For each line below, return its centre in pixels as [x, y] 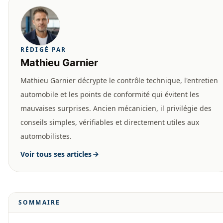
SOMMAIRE [40, 203]
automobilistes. [46, 136]
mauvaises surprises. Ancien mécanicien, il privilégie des [116, 109]
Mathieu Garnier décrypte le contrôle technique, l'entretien [119, 81]
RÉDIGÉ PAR [44, 50]
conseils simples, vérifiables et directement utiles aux [110, 122]
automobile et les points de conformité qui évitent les [110, 95]
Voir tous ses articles [56, 154]
